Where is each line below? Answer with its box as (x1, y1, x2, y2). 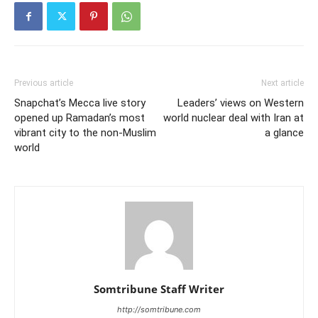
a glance (265, 126, 304, 139)
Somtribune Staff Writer (94, 282, 224, 296)
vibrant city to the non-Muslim (14, 126, 156, 139)
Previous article (14, 78, 73, 88)
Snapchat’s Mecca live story (14, 97, 146, 109)
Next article (261, 78, 304, 88)
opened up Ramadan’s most (14, 111, 145, 124)
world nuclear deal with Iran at (163, 111, 304, 124)
